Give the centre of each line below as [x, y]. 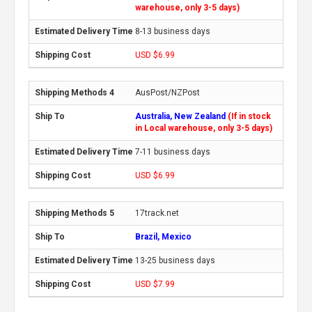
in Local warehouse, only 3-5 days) [204, 128]
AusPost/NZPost [167, 92]
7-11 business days [173, 151]
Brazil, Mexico [163, 236]
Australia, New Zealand [181, 116]
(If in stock [249, 116]
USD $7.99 [155, 284]
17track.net [157, 213]
